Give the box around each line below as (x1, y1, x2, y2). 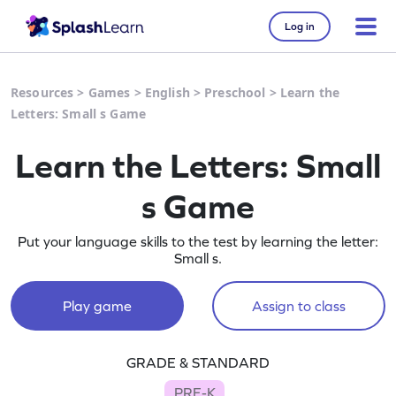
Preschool (204, 84, 266, 101)
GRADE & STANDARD (126, 354, 270, 370)
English (144, 84, 190, 101)
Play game (62, 298, 132, 314)
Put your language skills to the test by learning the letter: (18, 233, 378, 249)
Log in (285, 19, 315, 33)
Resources (11, 84, 74, 101)
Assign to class (251, 298, 346, 314)
